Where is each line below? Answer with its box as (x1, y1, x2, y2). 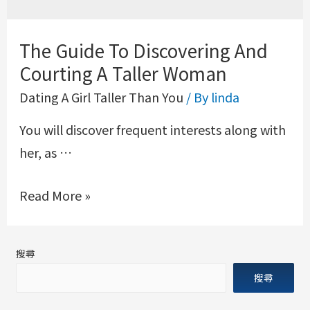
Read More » (19, 186, 91, 205)
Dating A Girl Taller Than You (19, 88, 183, 107)
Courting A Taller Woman (19, 60, 227, 86)
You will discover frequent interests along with (19, 120, 286, 139)
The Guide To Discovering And (19, 37, 268, 64)
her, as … (19, 143, 72, 162)
